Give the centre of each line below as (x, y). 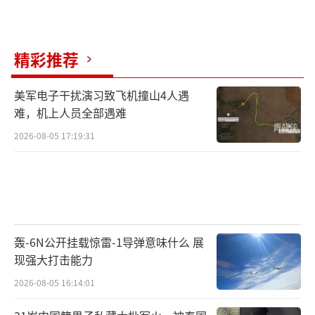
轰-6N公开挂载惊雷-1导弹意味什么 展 (109, 242)
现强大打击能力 (53, 259)
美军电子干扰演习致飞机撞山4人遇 (102, 95)
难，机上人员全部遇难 (70, 113)
